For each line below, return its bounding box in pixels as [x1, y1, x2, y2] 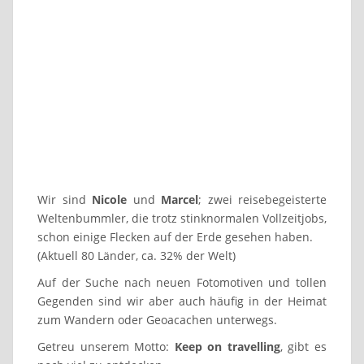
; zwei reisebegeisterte [198, 191, 327, 207]
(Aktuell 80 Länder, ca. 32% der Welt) [37, 247, 236, 263]
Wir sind [37, 191, 92, 207]
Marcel [161, 191, 198, 207]
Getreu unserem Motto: [37, 338, 175, 354]
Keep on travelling [174, 338, 280, 354]
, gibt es [279, 338, 327, 354]
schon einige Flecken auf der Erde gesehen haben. [37, 228, 313, 245]
